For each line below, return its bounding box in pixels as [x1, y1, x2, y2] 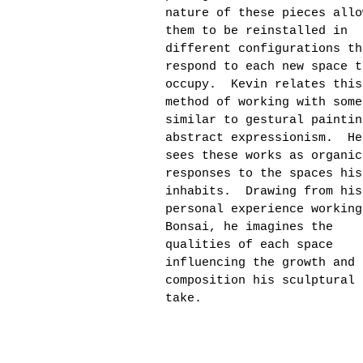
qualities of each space [165, 238, 333, 252]
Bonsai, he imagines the [165, 220, 333, 234]
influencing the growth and [165, 256, 355, 270]
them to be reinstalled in [165, 24, 348, 38]
